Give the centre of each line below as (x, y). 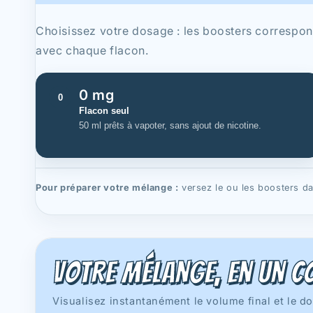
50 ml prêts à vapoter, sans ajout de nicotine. (170, 125)
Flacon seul (104, 111)
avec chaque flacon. (92, 50)
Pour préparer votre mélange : (107, 188)
